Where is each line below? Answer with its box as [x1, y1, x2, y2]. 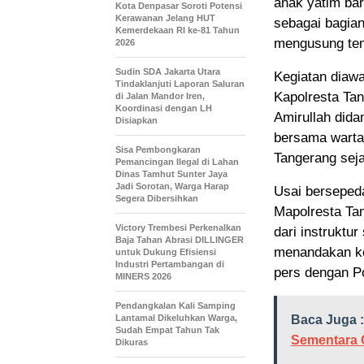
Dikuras [115, 337, 148, 348]
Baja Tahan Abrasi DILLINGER [115, 235, 244, 245]
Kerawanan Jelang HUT [115, 13, 215, 24]
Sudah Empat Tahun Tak [115, 325, 219, 336]
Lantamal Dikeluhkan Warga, [115, 313, 237, 323]
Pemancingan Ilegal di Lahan [115, 157, 239, 167]
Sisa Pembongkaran [115, 145, 201, 155]
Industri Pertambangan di [115, 259, 224, 270]
